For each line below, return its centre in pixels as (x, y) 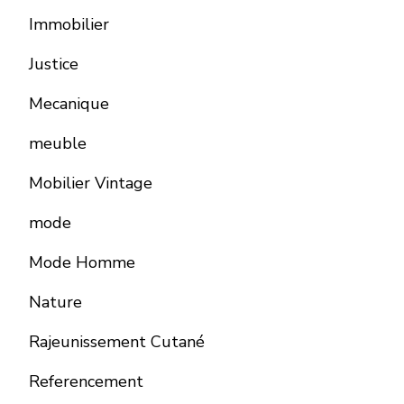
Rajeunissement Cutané (117, 341)
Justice (54, 64)
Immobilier (69, 24)
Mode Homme (82, 262)
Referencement (86, 381)
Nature (55, 302)
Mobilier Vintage (91, 183)
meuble (58, 143)
